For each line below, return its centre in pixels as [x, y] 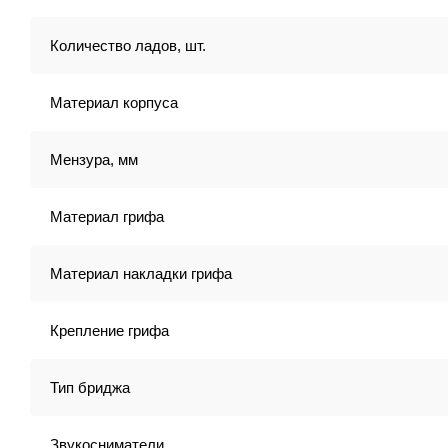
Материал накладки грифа [141, 273]
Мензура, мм [94, 159]
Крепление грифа [109, 330]
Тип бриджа [90, 387]
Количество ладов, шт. [128, 45]
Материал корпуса [114, 102]
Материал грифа [107, 216]
